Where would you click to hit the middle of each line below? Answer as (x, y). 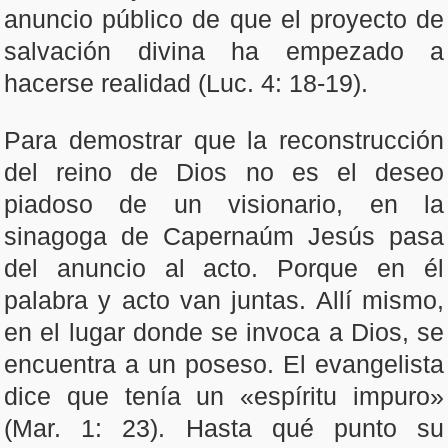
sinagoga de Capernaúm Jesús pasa (224, 236)
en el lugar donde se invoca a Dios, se (224, 332)
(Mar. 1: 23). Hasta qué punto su (224, 428)
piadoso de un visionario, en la (224, 204)
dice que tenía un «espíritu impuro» (224, 396)
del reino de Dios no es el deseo (224, 172)
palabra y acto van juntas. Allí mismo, (224, 300)
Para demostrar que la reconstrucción (224, 140)
